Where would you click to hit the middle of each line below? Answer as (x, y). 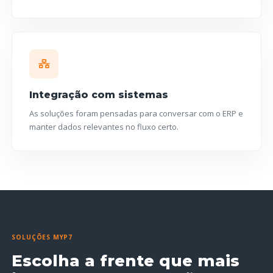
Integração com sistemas (99, 94)
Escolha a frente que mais (126, 261)
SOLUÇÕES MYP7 (42, 237)
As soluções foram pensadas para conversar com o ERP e (136, 113)
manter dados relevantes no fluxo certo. (104, 126)
